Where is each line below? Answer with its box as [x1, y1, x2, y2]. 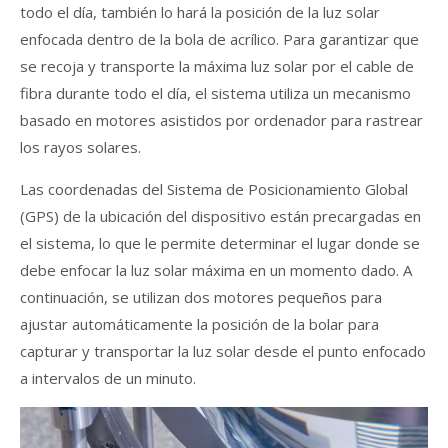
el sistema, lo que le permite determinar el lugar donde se [20, 233, 420, 254]
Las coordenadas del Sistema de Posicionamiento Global [20, 179, 408, 200]
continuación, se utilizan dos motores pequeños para [20, 287, 382, 308]
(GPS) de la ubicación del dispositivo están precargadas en [20, 206, 421, 227]
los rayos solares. [20, 137, 141, 158]
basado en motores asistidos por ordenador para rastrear [20, 110, 423, 131]
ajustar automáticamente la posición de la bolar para [20, 314, 379, 335]
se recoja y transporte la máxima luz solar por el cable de [20, 56, 414, 77]
